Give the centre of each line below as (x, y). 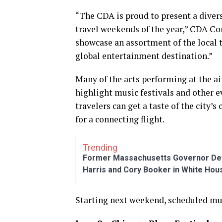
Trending (100, 147)
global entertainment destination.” (144, 55)
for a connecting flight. (120, 119)
